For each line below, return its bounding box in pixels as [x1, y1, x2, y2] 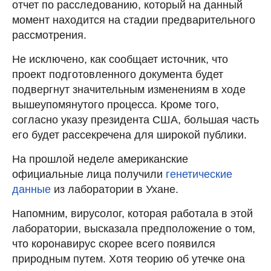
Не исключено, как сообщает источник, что [12, 53, 228, 65]
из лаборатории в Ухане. [51, 183, 178, 195]
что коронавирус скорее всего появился [12, 237, 215, 250]
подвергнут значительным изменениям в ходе [12, 83, 246, 96]
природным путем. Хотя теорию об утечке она [12, 252, 245, 265]
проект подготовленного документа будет [12, 68, 223, 80]
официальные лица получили [12, 168, 166, 180]
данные [12, 183, 51, 195]
